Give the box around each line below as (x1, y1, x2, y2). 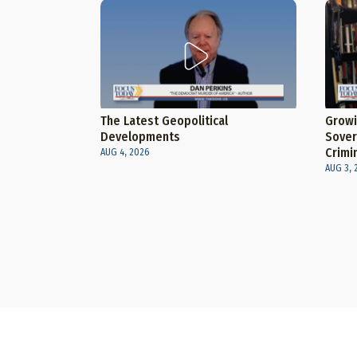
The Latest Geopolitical (100, 113, 228, 129)
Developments (100, 129, 180, 145)
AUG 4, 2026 (100, 147, 149, 159)
